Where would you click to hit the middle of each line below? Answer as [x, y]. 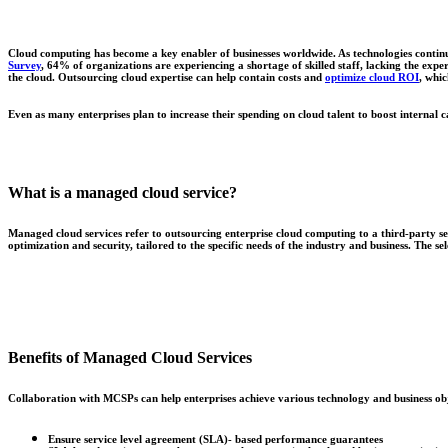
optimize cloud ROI [372, 76]
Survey [24, 64]
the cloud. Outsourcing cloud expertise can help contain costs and [166, 76]
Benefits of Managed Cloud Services [130, 358]
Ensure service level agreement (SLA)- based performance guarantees [215, 439]
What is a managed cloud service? [122, 193]
